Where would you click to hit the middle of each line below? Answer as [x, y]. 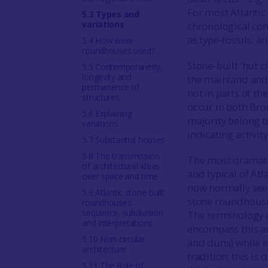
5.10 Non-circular [114, 239]
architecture [104, 249]
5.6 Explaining [107, 113]
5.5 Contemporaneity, [122, 67]
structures [101, 97]
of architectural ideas [121, 166]
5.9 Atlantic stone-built [123, 192]
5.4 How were [108, 40]
